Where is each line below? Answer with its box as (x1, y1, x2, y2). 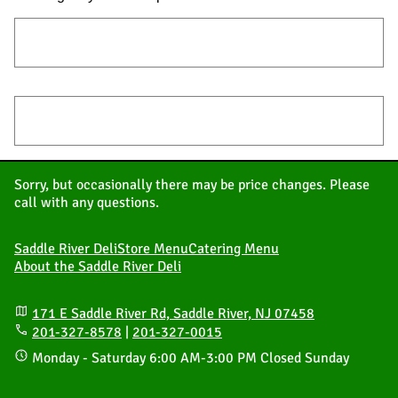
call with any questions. (14, 194, 159, 212)
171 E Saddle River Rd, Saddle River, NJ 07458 (32, 305, 314, 323)
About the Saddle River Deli (14, 258, 181, 276)
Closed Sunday (260, 349, 349, 368)
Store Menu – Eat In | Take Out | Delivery (53, 33, 345, 52)
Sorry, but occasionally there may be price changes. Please (14, 176, 370, 195)
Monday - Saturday (32, 349, 149, 368)
